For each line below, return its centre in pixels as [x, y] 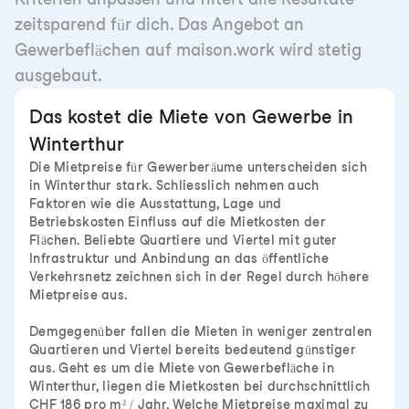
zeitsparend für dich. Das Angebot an [159, 24]
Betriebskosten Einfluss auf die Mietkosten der [178, 222]
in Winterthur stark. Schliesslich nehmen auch [174, 185]
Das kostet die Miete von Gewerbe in [191, 117]
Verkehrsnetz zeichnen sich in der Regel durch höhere [199, 277]
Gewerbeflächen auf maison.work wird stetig [188, 50]
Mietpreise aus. [79, 295]
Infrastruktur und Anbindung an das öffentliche [179, 258]
